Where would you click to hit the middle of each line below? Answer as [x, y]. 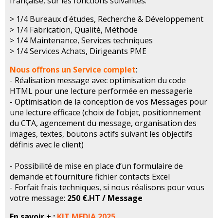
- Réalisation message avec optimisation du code [98, 81]
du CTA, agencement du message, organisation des [103, 123]
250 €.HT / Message [105, 198]
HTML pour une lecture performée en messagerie [101, 91]
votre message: [38, 198]
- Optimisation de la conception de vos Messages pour [109, 102]
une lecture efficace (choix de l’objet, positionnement [105, 113]
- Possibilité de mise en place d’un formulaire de [96, 166]
